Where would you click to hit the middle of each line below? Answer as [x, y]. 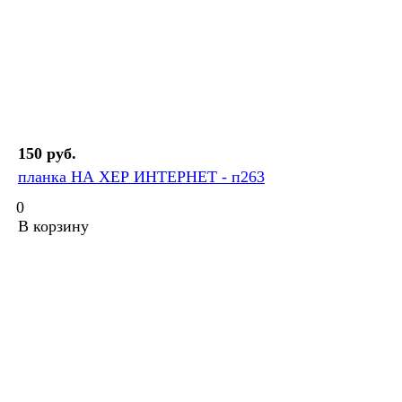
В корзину [53, 227]
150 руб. [47, 154]
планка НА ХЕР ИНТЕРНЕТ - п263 [141, 177]
